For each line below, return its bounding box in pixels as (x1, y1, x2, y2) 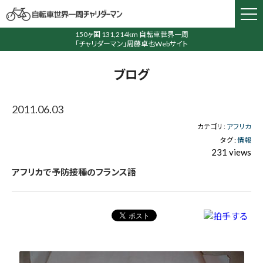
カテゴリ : (197, 122, 227, 131)
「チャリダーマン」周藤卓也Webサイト (75, 39, 188, 48)
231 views (211, 147, 251, 157)
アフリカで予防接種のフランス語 (12, 167, 136, 177)
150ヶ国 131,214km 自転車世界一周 (75, 30, 188, 39)
